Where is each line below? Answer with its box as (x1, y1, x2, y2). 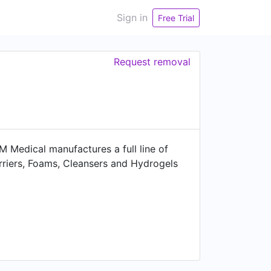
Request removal (114, 56, 191, 68)
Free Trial (158, 12, 194, 23)
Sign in (117, 11, 148, 24)
